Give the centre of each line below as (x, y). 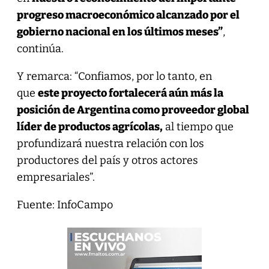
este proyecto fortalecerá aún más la (130, 93)
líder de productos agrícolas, (89, 126)
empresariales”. (56, 177)
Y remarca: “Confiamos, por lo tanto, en (114, 76)
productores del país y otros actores (107, 160)
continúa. (40, 48)
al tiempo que (198, 126)
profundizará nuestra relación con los (110, 143)
